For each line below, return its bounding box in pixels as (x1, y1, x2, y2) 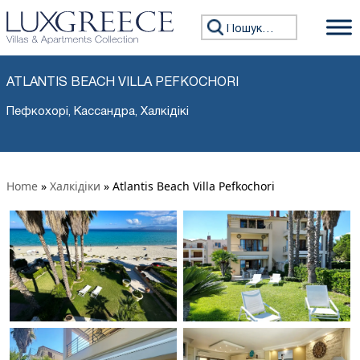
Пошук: (200, 14, 245, 33)
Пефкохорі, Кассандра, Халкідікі (6, 105, 189, 117)
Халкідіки (50, 178, 100, 194)
